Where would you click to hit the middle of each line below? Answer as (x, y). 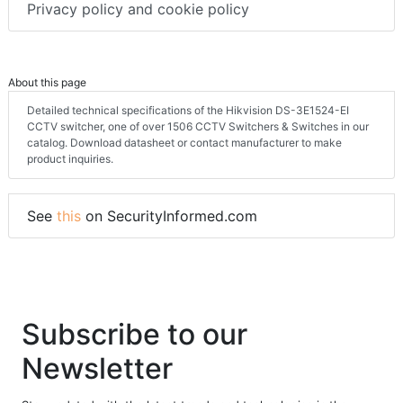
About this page (47, 83)
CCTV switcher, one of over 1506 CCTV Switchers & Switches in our (198, 127)
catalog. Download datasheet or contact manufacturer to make (184, 143)
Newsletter (97, 369)
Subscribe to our (134, 335)
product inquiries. (70, 159)
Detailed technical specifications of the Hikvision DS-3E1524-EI (188, 111)
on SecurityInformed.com (169, 216)
